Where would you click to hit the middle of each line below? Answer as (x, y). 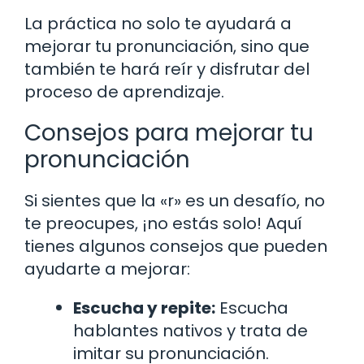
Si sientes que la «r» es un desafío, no (175, 200)
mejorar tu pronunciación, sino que (167, 46)
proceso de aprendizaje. (124, 91)
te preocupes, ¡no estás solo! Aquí (163, 223)
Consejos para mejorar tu (169, 132)
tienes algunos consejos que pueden (176, 246)
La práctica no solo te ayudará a (158, 23)
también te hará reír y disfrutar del (167, 69)
